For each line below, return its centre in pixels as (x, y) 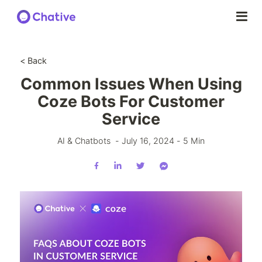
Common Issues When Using (131, 84)
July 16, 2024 (148, 140)
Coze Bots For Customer (131, 101)
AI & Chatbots (84, 140)
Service (131, 119)
